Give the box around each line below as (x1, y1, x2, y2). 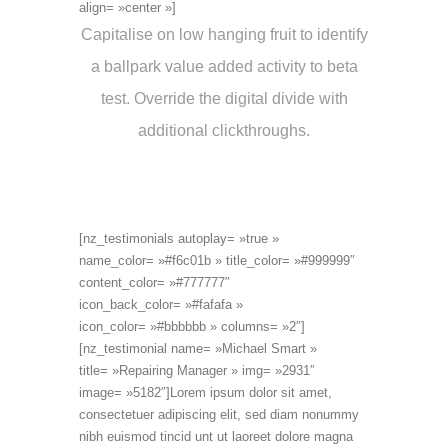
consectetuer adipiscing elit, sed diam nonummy (79, 407, 359, 422)
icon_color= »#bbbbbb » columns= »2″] (79, 319, 305, 334)
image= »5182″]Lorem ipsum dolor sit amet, (79, 385, 332, 400)
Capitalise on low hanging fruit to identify (80, 26, 368, 43)
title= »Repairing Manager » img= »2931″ (79, 363, 315, 378)
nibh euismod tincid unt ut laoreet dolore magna (79, 429, 353, 444)
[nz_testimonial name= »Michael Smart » (79, 341, 317, 356)
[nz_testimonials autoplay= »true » (79, 231, 279, 246)
